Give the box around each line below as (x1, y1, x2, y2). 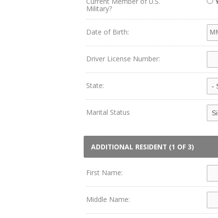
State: (86, 81, 104, 90)
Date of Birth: (86, 27, 129, 36)
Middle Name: (86, 195, 130, 204)
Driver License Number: (86, 54, 160, 63)
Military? (86, 4, 112, 13)
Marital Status (86, 108, 130, 117)
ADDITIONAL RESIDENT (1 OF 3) (91, 142, 194, 151)
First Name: (86, 168, 123, 177)
